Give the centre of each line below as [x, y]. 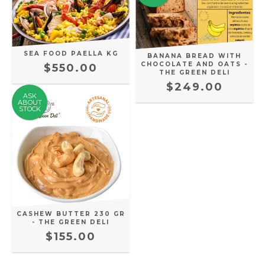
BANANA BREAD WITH [194, 56]
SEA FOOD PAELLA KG [71, 53]
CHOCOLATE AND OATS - [194, 64]
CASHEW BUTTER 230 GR [71, 214]
